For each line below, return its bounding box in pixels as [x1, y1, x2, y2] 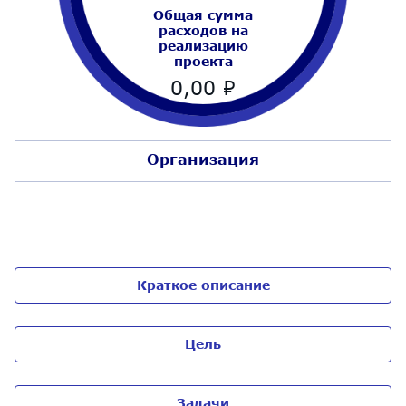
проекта [173, 53, 233, 69]
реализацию [158, 37, 248, 53]
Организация [147, 150, 259, 168]
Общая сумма [153, 6, 253, 23]
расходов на [158, 22, 248, 38]
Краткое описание [136, 277, 270, 293]
